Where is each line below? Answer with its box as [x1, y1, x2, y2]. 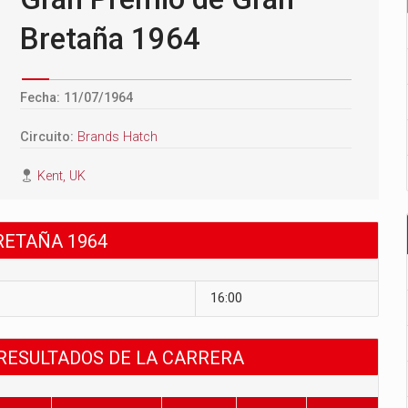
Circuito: [20, 129, 77, 146]
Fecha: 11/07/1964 [20, 90, 133, 107]
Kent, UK [37, 168, 86, 185]
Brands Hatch [77, 129, 158, 146]
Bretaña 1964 [20, 21, 200, 57]
